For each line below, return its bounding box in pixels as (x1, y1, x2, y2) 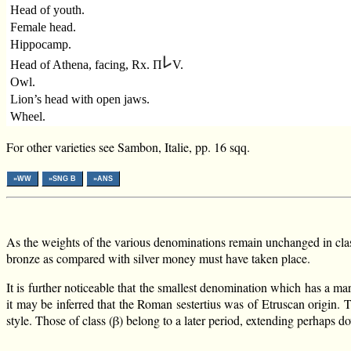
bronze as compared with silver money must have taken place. (6, 250, 310, 267)
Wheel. (10, 110, 46, 124)
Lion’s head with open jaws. (10, 92, 150, 107)
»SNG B (49, 175, 76, 183)
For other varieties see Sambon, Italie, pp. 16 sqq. (6, 139, 250, 156)
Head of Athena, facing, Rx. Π (10, 58, 163, 72)
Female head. (10, 20, 77, 34)
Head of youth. (10, 3, 85, 17)
